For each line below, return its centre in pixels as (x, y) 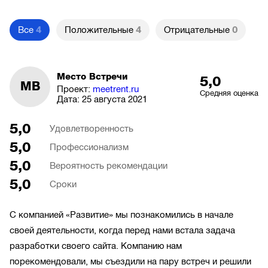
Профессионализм (89, 147)
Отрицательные (197, 30)
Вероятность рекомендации (109, 166)
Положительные (99, 30)
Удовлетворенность (92, 129)
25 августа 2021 (114, 99)
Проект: (74, 89)
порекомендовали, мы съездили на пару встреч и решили (130, 261)
